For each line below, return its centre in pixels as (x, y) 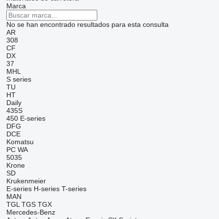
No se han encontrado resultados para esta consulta (87, 25)
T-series (74, 189)
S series (19, 79)
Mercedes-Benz (31, 212)
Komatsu (20, 142)
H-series (46, 189)
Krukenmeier (26, 181)
